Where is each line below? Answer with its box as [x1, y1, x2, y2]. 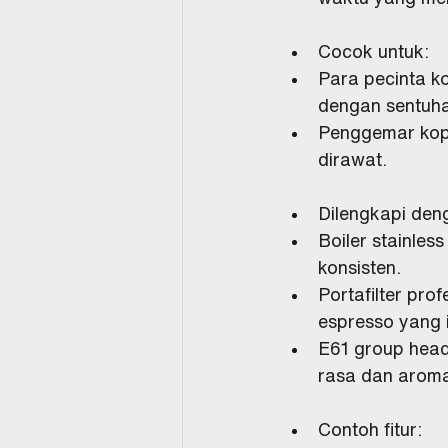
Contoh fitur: [318, 419, 422, 438]
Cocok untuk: [318, 41, 429, 60]
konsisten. [318, 257, 401, 276]
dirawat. [318, 149, 387, 168]
